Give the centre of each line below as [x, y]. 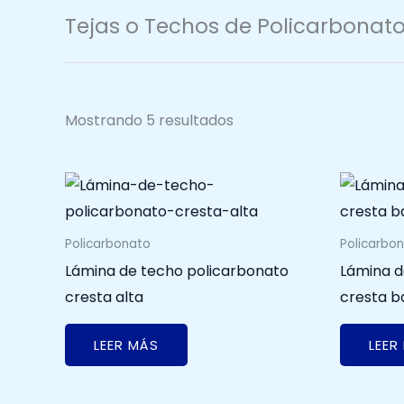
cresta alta [104, 297]
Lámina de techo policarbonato [177, 271]
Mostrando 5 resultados [149, 121]
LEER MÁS [126, 345]
